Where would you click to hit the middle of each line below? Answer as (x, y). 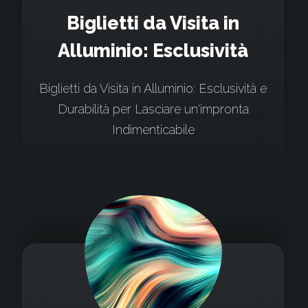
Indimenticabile (153, 130)
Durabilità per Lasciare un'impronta (153, 109)
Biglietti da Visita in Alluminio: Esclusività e (153, 88)
